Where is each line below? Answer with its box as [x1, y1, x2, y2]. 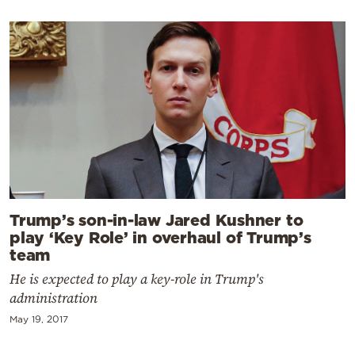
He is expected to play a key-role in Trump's [10, 269, 264, 288]
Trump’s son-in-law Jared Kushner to [10, 210, 303, 228]
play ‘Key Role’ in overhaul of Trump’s [10, 227, 311, 246]
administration [10, 288, 97, 307]
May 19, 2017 [10, 313, 68, 324]
